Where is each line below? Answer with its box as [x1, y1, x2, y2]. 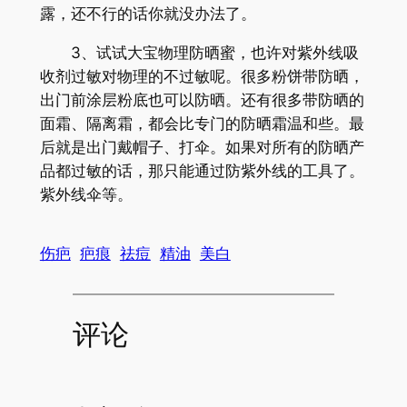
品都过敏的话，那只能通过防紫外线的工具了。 [39, 161, 364, 180]
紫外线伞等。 [39, 184, 133, 203]
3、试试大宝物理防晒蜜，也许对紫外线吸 [39, 43, 359, 62]
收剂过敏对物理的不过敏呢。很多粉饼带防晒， [39, 66, 364, 85]
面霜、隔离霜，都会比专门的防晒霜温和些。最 [39, 114, 364, 133]
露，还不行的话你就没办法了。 [39, 5, 256, 24]
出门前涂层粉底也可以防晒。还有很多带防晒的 [39, 90, 364, 109]
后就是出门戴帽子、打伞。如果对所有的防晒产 [39, 137, 364, 156]
